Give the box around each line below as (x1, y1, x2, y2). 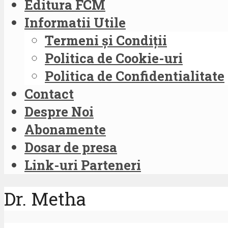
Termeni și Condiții (45, 31, 167, 49)
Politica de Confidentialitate (45, 67, 224, 84)
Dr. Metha (4, 187, 86, 211)
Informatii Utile (24, 13, 126, 31)
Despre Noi (24, 102, 94, 120)
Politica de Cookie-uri (45, 49, 183, 67)
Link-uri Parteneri (24, 156, 141, 174)
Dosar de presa (24, 138, 117, 156)
